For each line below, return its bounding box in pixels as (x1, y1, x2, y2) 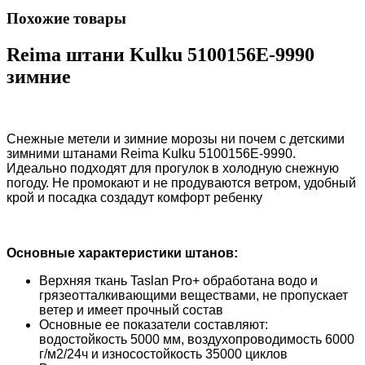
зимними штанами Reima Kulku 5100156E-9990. (7, 146, 296, 161)
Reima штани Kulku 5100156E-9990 (7, 43, 314, 65)
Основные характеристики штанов (7, 245, 234, 260)
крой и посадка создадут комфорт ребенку (7, 190, 262, 204)
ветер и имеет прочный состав (39, 302, 223, 317)
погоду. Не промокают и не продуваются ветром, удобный (7, 175, 356, 190)
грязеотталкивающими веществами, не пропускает (39, 288, 348, 302)
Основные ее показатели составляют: (39, 317, 268, 332)
